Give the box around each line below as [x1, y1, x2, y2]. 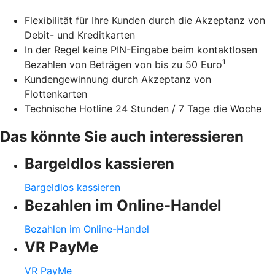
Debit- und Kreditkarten [25, 29, 135, 42]
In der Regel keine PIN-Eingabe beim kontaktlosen [25, 44, 257, 56]
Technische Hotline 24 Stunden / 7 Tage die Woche [25, 103, 261, 115]
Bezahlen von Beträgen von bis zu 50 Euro [25, 58, 222, 71]
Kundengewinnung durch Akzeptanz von [25, 73, 211, 86]
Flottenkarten [25, 88, 87, 101]
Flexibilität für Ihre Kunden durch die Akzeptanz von [25, 14, 265, 27]
